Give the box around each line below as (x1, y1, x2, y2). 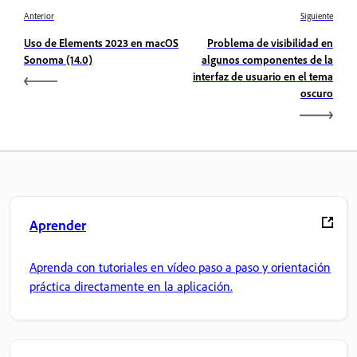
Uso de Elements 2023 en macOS (24, 36, 178, 50)
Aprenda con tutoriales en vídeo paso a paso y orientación (29, 258, 331, 275)
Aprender (29, 216, 86, 234)
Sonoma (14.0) (24, 53, 92, 67)
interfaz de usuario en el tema (193, 69, 333, 84)
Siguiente (300, 10, 333, 22)
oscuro (300, 86, 333, 100)
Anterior (24, 10, 54, 22)
